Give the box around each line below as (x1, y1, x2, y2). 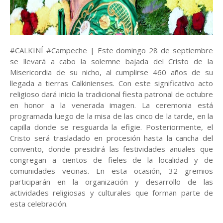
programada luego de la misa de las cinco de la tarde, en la (10, 111, 213, 121)
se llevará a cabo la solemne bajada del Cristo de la (10, 56, 213, 66)
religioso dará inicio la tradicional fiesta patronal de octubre (10, 89, 213, 99)
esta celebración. (10, 199, 68, 209)
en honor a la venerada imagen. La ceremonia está (10, 100, 213, 110)
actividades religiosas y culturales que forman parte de (10, 188, 213, 198)
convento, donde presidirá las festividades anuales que (10, 144, 213, 154)
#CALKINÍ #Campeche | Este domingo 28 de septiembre (10, 45, 213, 55)
